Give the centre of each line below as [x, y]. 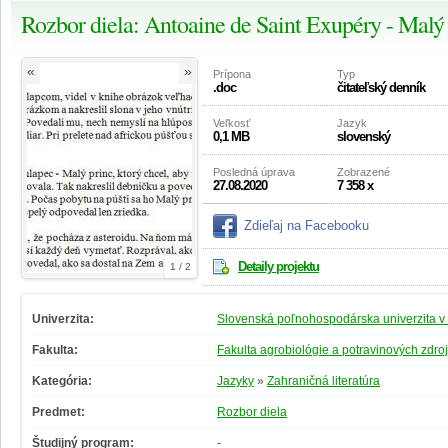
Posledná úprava [254, 172]
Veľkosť [231, 123]
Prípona [232, 74]
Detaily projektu [278, 267]
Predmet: [58, 412]
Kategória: [62, 381]
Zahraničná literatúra [323, 381]
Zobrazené [363, 172]
